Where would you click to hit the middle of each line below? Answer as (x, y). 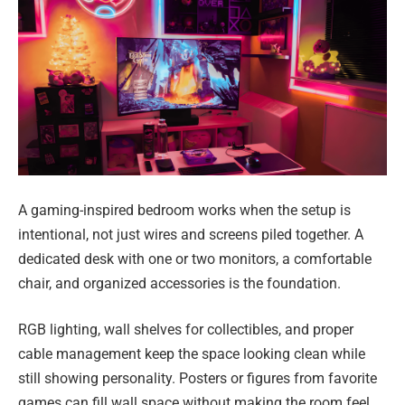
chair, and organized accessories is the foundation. (179, 283)
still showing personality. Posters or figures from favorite (198, 379)
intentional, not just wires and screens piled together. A (191, 234)
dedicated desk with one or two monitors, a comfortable (195, 259)
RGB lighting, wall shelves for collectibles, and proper (186, 330)
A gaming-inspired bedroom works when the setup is (184, 210)
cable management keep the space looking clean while (192, 354)
